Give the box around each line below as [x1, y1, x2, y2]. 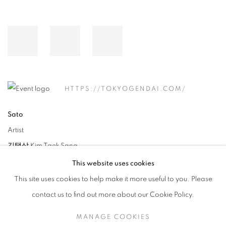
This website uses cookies [72, 160, 154, 167]
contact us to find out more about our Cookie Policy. [32, 191, 194, 198]
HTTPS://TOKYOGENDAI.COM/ [65, 86, 186, 93]
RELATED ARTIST [8, 214, 92, 223]
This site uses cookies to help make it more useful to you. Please [14, 176, 212, 183]
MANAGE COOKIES [76, 213, 150, 220]
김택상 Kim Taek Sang [8, 142, 79, 150]
